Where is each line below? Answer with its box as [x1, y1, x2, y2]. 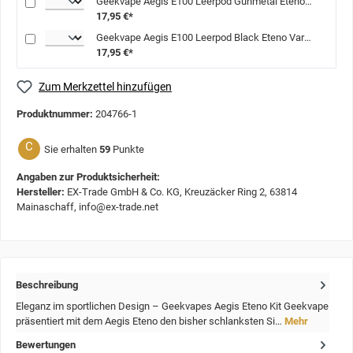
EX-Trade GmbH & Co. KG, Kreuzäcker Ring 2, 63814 [67, 186, 297, 199]
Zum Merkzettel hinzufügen [39, 80, 172, 93]
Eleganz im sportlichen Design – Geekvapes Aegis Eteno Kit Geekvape [16, 299, 329, 312]
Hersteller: [17, 186, 67, 199]
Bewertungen [16, 338, 76, 351]
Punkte [113, 143, 144, 155]
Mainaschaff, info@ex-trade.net [17, 201, 158, 214]
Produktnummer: [17, 108, 95, 121]
